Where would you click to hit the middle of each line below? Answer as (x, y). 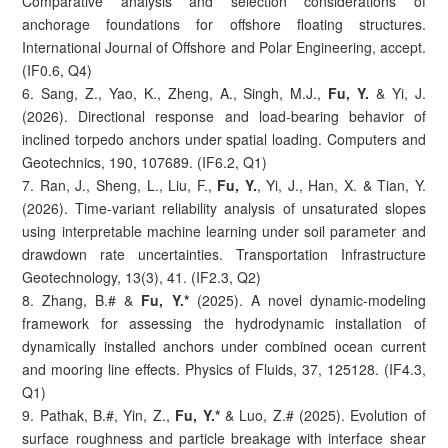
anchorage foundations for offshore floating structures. (224, 23)
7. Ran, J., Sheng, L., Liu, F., (120, 184)
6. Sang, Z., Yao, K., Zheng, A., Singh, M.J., (175, 92)
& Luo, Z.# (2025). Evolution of (325, 414)
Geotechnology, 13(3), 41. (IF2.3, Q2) (142, 276)
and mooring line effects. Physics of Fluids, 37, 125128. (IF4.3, (224, 368)
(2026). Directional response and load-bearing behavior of (224, 115)
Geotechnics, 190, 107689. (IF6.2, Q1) (145, 161)
